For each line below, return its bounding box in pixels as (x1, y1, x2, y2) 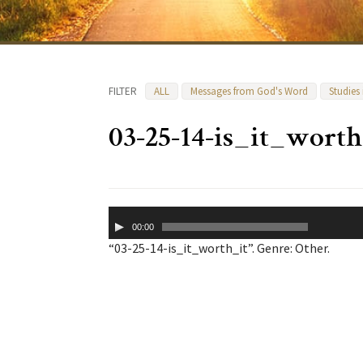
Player (108, 224, 143, 241)
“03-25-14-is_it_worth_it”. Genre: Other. (109, 240, 330, 257)
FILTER (109, 84, 137, 98)
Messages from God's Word (190, 84, 308, 98)
